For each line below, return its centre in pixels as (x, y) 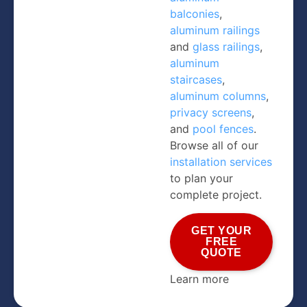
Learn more (200, 279)
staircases (196, 80)
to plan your (202, 179)
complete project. (216, 195)
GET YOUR (222, 230)
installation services (221, 162)
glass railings (226, 47)
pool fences (223, 129)
